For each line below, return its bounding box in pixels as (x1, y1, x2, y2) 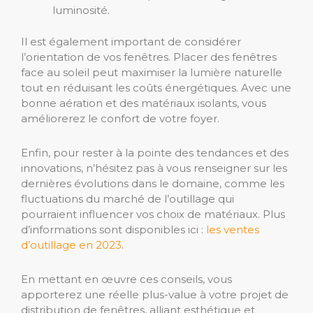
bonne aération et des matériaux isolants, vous (21, 96, 266, 110)
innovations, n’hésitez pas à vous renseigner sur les (21, 161, 287, 175)
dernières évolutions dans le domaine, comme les (21, 176, 284, 190)
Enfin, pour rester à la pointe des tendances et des (21, 145, 289, 159)
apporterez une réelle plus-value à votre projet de (21, 287, 289, 301)
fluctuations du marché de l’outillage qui (21, 191, 234, 205)
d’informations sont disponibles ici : (21, 222, 206, 236)
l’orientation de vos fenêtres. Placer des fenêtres (21, 50, 277, 64)
